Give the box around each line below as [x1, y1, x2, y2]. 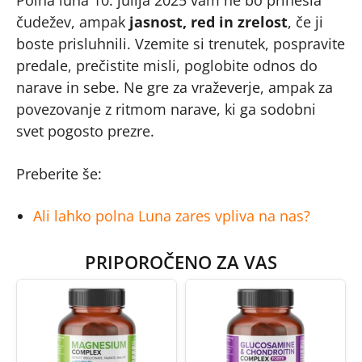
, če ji [288, 11, 323, 32]
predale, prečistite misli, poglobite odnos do [16, 55, 318, 75]
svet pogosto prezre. [16, 120, 154, 141]
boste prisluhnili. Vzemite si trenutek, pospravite [16, 33, 345, 53]
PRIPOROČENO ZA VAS [85, 249, 277, 274]
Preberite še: [16, 163, 102, 183]
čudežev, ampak [16, 11, 129, 32]
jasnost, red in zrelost [129, 11, 288, 32]
